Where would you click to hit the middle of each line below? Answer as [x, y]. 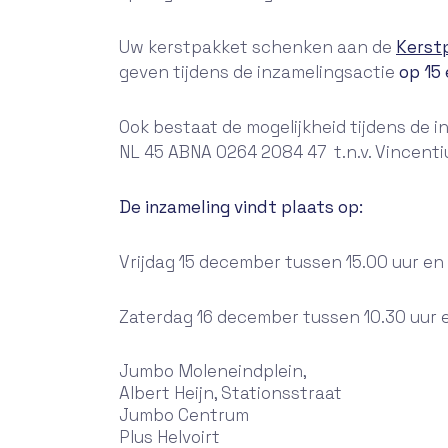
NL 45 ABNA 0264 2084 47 [224, 152]
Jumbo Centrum [184, 415]
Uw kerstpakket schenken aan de [257, 47]
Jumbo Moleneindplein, [213, 371]
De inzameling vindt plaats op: [241, 207]
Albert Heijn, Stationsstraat [230, 393]
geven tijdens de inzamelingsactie [259, 72]
